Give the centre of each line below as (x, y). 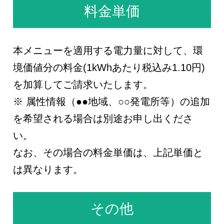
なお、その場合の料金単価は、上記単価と (108, 153)
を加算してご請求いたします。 (83, 85)
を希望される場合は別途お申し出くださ (103, 119)
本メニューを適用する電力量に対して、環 (108, 51)
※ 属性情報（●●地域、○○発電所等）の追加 (112, 102)
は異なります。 (48, 170)
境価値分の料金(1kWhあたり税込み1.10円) (109, 68)
